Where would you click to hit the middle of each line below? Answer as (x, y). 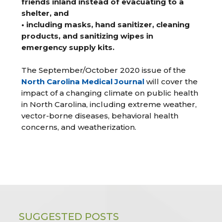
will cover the (171, 81)
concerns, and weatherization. (79, 127)
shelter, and (45, 13)
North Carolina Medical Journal (83, 81)
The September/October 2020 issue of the (104, 70)
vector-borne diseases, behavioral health (100, 115)
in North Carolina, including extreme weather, (109, 104)
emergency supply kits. (68, 47)
